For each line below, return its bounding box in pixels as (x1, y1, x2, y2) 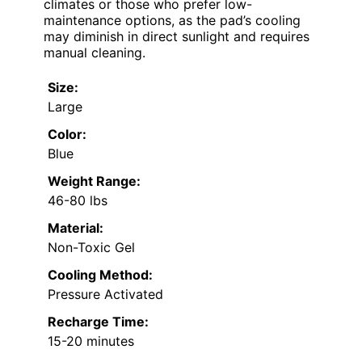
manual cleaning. (44, 44, 145, 61)
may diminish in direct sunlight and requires (44, 28, 309, 45)
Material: (48, 220, 103, 237)
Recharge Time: (48, 314, 149, 330)
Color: (48, 126, 86, 143)
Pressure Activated (48, 286, 163, 303)
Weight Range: (48, 173, 141, 190)
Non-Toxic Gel (48, 239, 135, 256)
